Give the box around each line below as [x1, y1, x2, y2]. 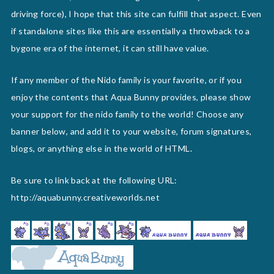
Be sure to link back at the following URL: [10, 174, 177, 185]
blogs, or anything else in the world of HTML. [10, 143, 192, 154]
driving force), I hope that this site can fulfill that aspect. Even [10, 8, 262, 19]
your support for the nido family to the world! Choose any [10, 108, 244, 119]
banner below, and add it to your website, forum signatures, [10, 125, 252, 136]
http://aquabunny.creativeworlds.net [10, 191, 160, 202]
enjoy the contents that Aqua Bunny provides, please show [10, 91, 251, 102]
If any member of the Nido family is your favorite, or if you [10, 74, 242, 85]
